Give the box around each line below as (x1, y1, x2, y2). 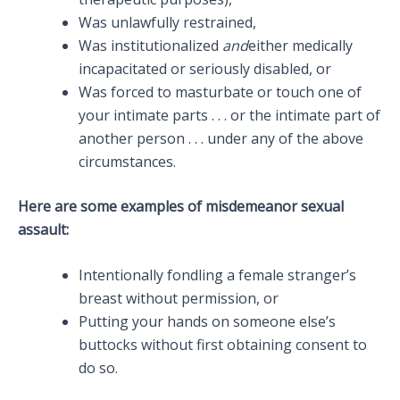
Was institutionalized (79, 35, 222, 55)
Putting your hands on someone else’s (79, 312, 336, 332)
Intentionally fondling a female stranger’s (79, 265, 356, 286)
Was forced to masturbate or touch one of (79, 81, 362, 102)
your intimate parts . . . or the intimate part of (79, 104, 380, 125)
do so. (79, 358, 118, 379)
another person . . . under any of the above (79, 128, 363, 148)
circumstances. (79, 151, 176, 171)
